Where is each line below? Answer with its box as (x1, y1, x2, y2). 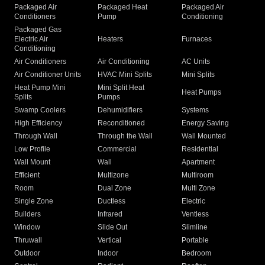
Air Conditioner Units (14, 70, 81, 79)
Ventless (181, 210, 209, 219)
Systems (181, 106, 209, 115)
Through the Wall (98, 132, 153, 141)
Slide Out (98, 223, 128, 232)
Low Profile (14, 145, 50, 154)
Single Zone (14, 197, 53, 206)
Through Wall (14, 132, 57, 141)
